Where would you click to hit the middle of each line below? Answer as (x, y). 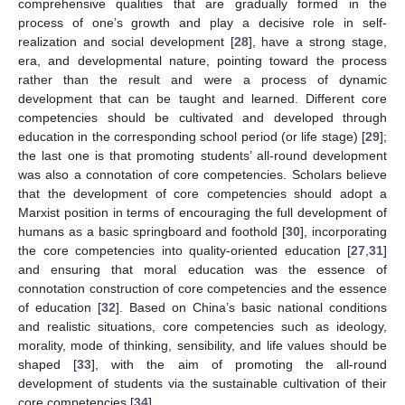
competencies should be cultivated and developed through (202, 118)
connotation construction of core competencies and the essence (202, 289)
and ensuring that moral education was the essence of (202, 270)
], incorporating (344, 232)
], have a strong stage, (317, 42)
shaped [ (48, 365)
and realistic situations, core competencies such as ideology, (202, 327)
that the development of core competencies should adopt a (202, 194)
